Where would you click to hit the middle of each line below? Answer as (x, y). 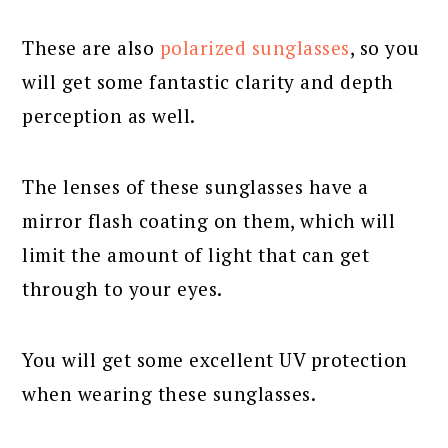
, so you (384, 47)
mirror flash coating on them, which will (209, 220)
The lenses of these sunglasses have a (195, 186)
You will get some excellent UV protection (215, 359)
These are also (91, 47)
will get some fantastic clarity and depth (208, 81)
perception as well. (109, 115)
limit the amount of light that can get (196, 254)
